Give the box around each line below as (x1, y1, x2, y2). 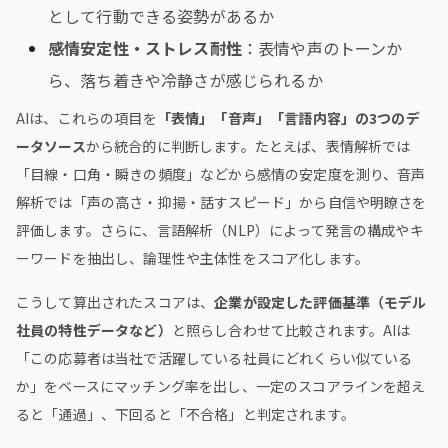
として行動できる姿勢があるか (48, 3, 275, 28)
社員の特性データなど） (16, 319, 172, 340)
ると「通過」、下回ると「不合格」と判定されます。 (16, 403, 355, 424)
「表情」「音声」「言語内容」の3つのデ (156, 107, 420, 128)
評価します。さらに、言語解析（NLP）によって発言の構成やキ (16, 219, 424, 240)
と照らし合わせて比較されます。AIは (171, 319, 411, 340)
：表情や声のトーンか (241, 35, 403, 60)
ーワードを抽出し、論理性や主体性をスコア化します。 (16, 247, 369, 268)
